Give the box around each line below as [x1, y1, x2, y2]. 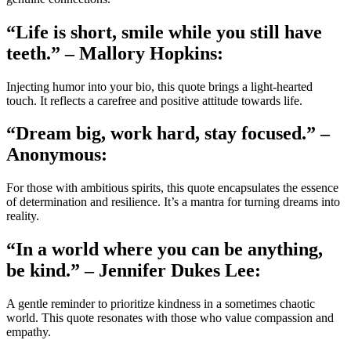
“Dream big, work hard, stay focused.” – [6, 123, 330, 144]
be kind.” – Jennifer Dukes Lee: [6, 260, 261, 281]
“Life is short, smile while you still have [6, 21, 322, 42]
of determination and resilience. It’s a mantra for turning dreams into [6, 195, 340, 209]
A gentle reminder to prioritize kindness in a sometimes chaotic [6, 297, 315, 311]
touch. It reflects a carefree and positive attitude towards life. [6, 93, 302, 107]
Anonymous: [6, 144, 107, 165]
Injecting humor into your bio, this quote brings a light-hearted [6, 79, 313, 93]
